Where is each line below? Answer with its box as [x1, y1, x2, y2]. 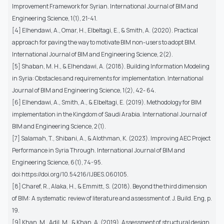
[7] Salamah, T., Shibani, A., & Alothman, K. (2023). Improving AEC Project [12, 133, 210, 142]
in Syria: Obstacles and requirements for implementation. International [12, 73, 203, 82]
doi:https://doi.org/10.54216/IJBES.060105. [12, 169, 128, 178]
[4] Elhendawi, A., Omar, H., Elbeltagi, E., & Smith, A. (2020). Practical [12, 25, 198, 34]
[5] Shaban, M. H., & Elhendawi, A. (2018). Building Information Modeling [12, 61, 209, 70]
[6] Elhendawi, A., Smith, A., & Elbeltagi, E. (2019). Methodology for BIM [12, 97, 201, 106]
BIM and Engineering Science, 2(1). [12, 121, 106, 130]
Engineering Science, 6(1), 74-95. [12, 157, 102, 166]
